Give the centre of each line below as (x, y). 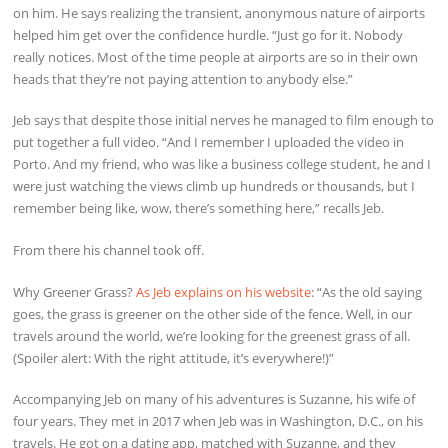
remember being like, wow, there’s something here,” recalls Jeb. (199, 208)
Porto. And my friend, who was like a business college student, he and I (222, 164)
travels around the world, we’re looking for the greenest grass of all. (212, 335)
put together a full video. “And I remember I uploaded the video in (209, 142)
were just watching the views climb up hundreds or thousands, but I (214, 186)
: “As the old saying (367, 291)
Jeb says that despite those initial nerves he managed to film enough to (224, 120)
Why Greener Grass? (75, 291)
